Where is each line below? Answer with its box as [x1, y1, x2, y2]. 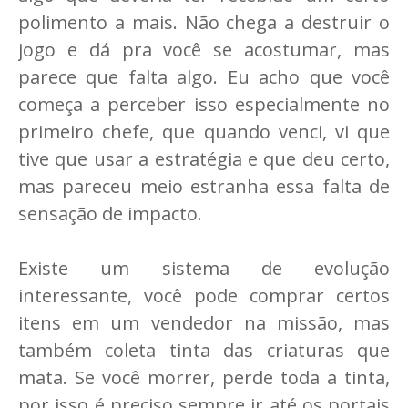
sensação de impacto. [18, 201, 202, 227]
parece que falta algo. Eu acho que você [18, 65, 390, 90]
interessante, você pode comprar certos [18, 283, 390, 309]
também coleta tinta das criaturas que [18, 338, 390, 363]
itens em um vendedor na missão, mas [18, 311, 390, 336]
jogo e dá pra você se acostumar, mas [18, 37, 390, 63]
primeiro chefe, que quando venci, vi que [18, 119, 390, 145]
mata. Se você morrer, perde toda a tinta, [18, 365, 390, 391]
